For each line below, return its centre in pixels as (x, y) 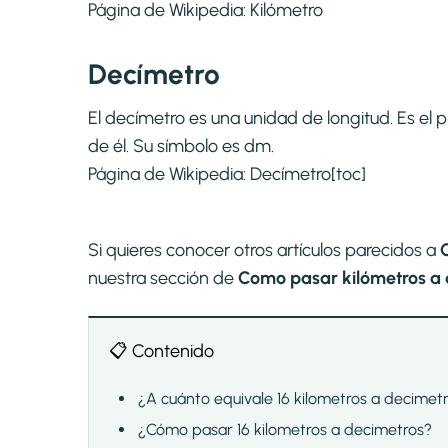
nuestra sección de (163, 278)
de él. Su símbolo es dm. (181, 146)
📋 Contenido (161, 351)
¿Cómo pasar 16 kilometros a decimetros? (285, 430)
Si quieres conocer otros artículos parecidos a (264, 250)
